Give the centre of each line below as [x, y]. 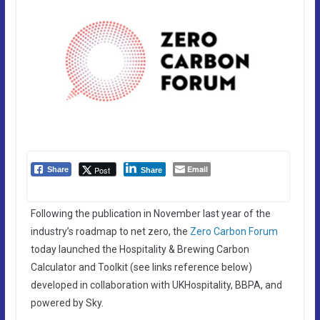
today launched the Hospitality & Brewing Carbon [140, 249]
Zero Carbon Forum [234, 231]
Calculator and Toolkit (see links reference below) [141, 267]
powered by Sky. [67, 302]
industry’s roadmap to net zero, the [110, 231]
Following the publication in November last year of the [150, 213]
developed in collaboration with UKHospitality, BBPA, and [156, 285]
